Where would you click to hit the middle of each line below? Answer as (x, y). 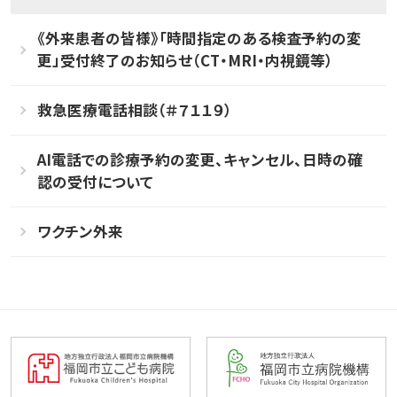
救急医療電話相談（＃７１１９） (134, 110)
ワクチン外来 (80, 231)
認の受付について (95, 181)
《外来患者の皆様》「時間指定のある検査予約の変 (199, 39)
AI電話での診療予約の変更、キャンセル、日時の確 (199, 159)
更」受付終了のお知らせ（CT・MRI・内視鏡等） (185, 61)
